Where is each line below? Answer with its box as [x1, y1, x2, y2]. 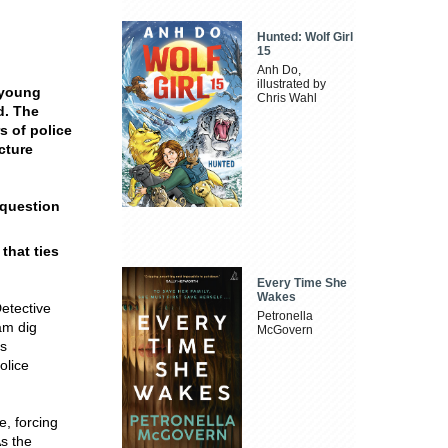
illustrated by [257, 77, 327, 92]
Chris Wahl [257, 91, 318, 106]
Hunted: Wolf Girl [257, 30, 354, 45]
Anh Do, [257, 63, 302, 78]
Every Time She [257, 275, 348, 290]
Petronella [257, 308, 314, 323]
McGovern [257, 322, 314, 337]
